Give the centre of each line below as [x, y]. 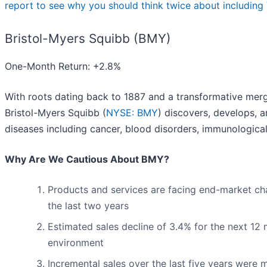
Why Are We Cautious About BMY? [87, 159]
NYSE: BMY [132, 113]
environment [76, 243]
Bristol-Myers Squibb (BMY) [88, 39]
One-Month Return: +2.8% [63, 66]
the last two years [88, 206]
